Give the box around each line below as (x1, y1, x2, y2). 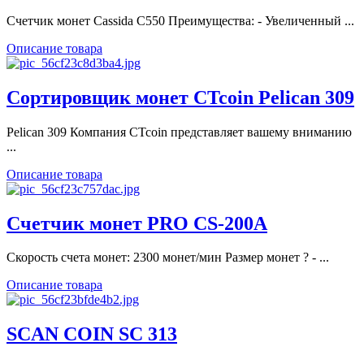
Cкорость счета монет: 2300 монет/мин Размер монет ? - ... (6, 250, 329, 265)
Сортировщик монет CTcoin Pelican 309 (6, 86, 354, 108)
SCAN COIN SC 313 (6, 323, 177, 345)
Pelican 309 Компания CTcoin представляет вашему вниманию (6, 124, 352, 139)
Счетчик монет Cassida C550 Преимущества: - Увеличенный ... (6, 13, 354, 28)
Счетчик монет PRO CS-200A (6, 212, 267, 234)
